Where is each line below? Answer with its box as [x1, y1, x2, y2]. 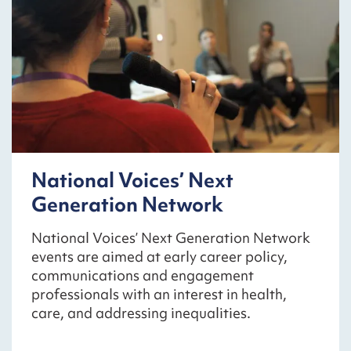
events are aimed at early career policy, [31, 247, 288, 267]
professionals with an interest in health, [31, 284, 287, 305]
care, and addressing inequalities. [31, 303, 251, 324]
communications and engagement [31, 266, 254, 286]
